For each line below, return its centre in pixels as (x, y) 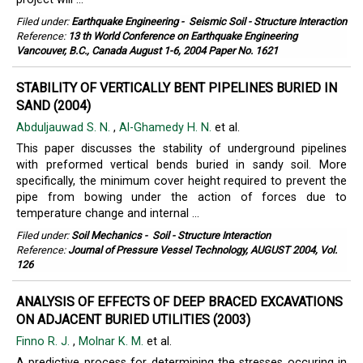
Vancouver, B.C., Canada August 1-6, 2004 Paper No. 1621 (147, 51)
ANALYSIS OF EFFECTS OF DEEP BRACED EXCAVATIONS (179, 302)
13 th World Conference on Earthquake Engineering (183, 36)
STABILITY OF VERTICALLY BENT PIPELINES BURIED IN (177, 88)
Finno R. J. (45, 342)
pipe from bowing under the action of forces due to (181, 197)
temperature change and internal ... (108, 214)
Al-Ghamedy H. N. (167, 128)
